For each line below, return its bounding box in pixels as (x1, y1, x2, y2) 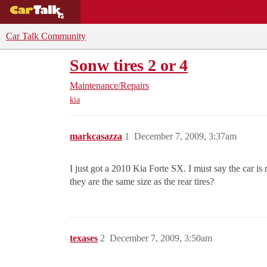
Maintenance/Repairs (70, 80, 149, 91)
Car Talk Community (6, 31, 86, 41)
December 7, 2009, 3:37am (134, 131, 237, 142)
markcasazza (70, 131, 122, 142)
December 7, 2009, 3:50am (110, 233, 212, 244)
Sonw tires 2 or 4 (70, 56, 188, 74)
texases (70, 233, 98, 244)
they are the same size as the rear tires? (70, 176, 214, 187)
